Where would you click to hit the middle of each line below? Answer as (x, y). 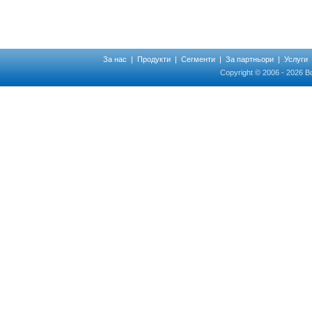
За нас (115, 59)
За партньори (249, 59)
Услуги (296, 59)
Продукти (154, 59)
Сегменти (198, 59)
